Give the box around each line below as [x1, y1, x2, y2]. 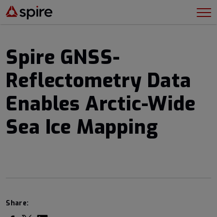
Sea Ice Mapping [6, 114, 158, 140]
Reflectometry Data [6, 68, 191, 93]
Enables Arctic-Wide [6, 91, 196, 117]
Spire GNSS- [6, 45, 121, 70]
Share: [6, 199, 29, 208]
